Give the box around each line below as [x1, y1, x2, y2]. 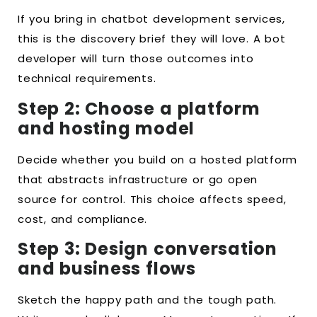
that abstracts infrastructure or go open [18, 171, 258, 187]
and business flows [18, 256, 196, 280]
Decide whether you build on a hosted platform [18, 151, 298, 167]
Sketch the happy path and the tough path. [18, 292, 277, 307]
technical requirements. [18, 71, 156, 86]
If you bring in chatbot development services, [18, 11, 285, 27]
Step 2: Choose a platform [18, 96, 260, 120]
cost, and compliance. [18, 211, 148, 226]
